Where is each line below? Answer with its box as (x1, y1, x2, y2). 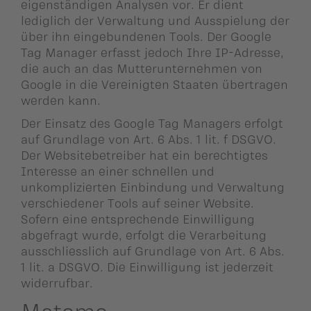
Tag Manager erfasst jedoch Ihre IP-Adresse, (21, 45, 284, 60)
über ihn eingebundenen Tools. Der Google (21, 29, 271, 44)
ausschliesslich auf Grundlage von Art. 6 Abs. (21, 244, 285, 258)
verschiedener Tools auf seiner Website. (21, 196, 254, 210)
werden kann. (21, 93, 101, 108)
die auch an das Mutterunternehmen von (21, 61, 262, 76)
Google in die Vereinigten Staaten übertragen (21, 77, 288, 92)
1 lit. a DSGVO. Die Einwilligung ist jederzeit (21, 260, 274, 274)
